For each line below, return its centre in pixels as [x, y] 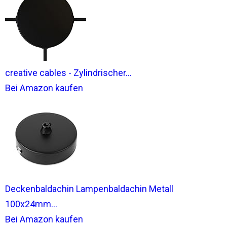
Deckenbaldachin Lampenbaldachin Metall [89, 189]
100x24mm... [31, 204]
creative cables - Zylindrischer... [68, 73]
